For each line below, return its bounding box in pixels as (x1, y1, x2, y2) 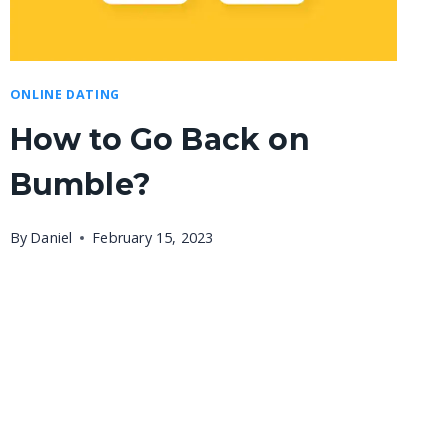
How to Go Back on (9, 121, 310, 159)
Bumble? (9, 166, 151, 204)
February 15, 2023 (92, 227, 214, 247)
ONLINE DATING (9, 85, 120, 103)
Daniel (30, 227, 73, 247)
